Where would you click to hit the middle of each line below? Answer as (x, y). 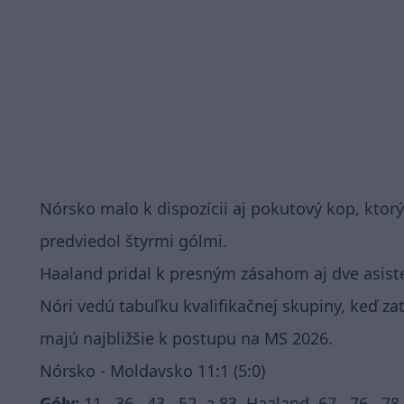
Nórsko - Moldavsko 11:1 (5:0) (152, 371)
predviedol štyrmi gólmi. (133, 241)
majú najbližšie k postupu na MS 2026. (186, 338)
